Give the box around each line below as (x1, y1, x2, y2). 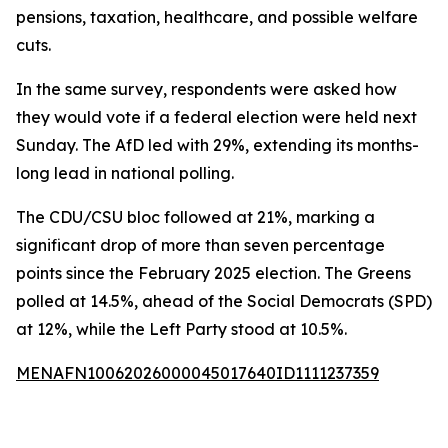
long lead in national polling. (16, 163, 234, 183)
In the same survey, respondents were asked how (16, 79, 397, 99)
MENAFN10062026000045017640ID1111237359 (16, 363, 379, 383)
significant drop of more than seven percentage (16, 235, 385, 255)
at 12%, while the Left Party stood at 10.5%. (16, 319, 347, 339)
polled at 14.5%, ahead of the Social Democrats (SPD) (16, 291, 432, 311)
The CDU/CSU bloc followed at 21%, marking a (16, 207, 375, 227)
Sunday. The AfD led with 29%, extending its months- (16, 135, 419, 155)
